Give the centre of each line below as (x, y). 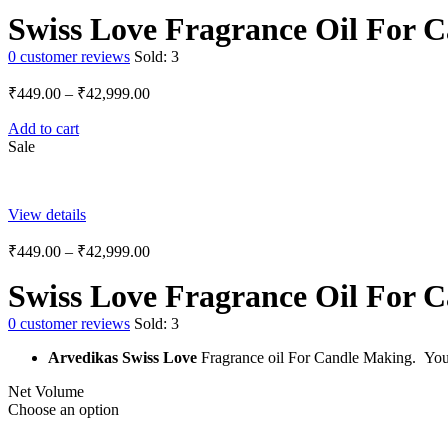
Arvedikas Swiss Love (124, 358)
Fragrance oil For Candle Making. (310, 358)
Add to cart (43, 129)
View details (47, 215)
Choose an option (63, 410)
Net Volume (46, 392)
